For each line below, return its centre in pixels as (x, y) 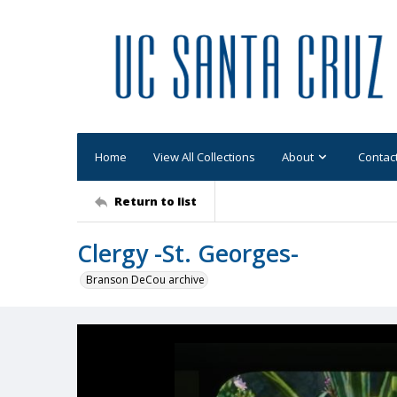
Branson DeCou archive (145, 280)
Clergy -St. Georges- (188, 253)
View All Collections (204, 156)
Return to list (156, 201)
